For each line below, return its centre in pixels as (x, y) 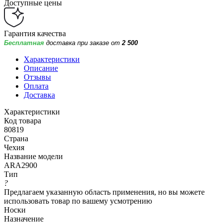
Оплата (36, 86)
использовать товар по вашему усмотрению (78, 201)
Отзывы (37, 77)
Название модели (33, 156)
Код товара (23, 120)
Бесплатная (24, 43)
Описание (41, 68)
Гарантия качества (35, 33)
